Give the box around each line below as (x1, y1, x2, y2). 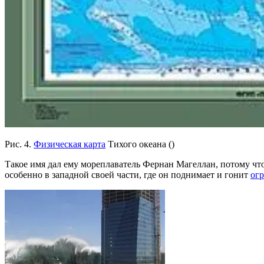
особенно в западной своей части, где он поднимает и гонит (5, 169, 250, 180)
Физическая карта (34, 138, 105, 149)
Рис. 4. (5, 138, 34, 149)
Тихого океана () (105, 138, 174, 149)
